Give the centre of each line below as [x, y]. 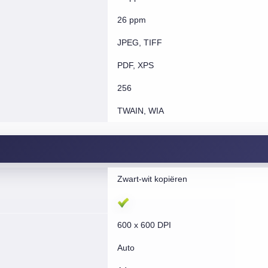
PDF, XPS [135, 65]
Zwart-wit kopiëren [152, 179]
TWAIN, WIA [140, 111]
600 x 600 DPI [144, 225]
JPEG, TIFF [139, 42]
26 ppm [131, 20]
